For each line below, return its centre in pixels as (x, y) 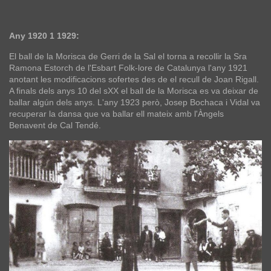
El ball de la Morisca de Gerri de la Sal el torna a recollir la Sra (128, 56)
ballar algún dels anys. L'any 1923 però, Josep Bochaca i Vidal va (135, 102)
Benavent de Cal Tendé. (55, 125)
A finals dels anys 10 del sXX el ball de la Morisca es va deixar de (134, 90)
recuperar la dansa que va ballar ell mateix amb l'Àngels (116, 113)
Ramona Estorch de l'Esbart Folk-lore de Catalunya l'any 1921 (128, 67)
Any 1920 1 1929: (44, 35)
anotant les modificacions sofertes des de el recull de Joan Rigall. (134, 79)
